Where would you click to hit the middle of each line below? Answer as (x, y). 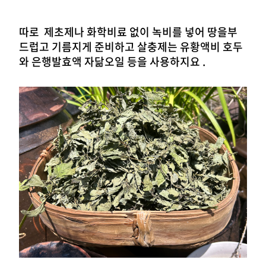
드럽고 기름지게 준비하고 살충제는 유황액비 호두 (131, 46)
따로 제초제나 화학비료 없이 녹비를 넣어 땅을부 (129, 31)
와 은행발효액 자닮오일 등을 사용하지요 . (113, 61)
